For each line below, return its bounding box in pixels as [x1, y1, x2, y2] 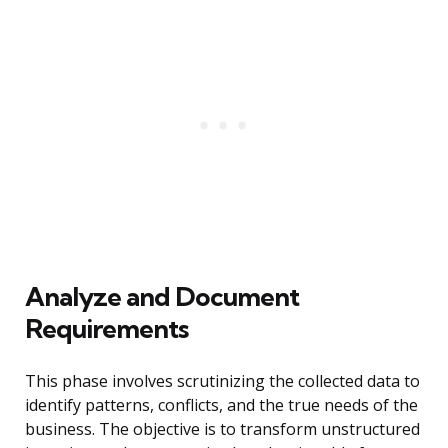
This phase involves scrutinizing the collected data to [25, 370, 420, 393]
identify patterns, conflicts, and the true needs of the [25, 394, 418, 417]
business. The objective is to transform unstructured [25, 418, 420, 441]
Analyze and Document [25, 280, 299, 314]
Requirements [25, 312, 188, 346]
